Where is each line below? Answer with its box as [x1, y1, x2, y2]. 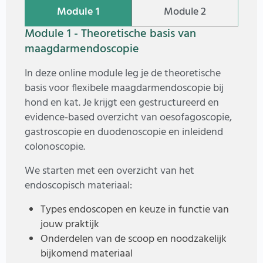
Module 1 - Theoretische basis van [25, 24, 196, 44]
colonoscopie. [25, 139, 85, 156]
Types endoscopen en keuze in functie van [41, 201, 229, 219]
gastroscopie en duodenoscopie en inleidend [25, 124, 223, 141]
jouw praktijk [41, 216, 99, 234]
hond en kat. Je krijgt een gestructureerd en [25, 95, 219, 112]
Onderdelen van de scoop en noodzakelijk [41, 231, 227, 248]
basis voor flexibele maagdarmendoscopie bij [25, 80, 224, 97]
